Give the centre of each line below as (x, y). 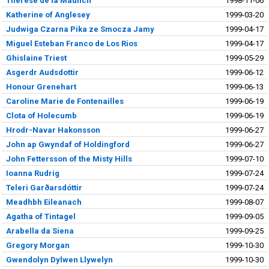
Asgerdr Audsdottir (42, 72)
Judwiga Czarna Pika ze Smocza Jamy (80, 29)
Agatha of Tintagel (41, 216)
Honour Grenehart (41, 86)
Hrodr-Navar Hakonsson (53, 130)
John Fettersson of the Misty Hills (69, 159)
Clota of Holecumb (41, 115)
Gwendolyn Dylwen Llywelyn (59, 259)
